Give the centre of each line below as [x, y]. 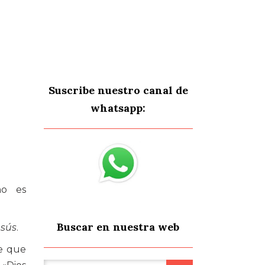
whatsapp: [118, 108]
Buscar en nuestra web [118, 227]
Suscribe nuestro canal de [118, 90]
